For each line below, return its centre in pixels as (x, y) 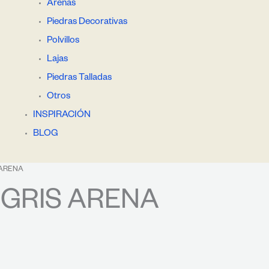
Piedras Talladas (79, 78)
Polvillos (63, 41)
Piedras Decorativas (87, 22)
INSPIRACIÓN (62, 115)
